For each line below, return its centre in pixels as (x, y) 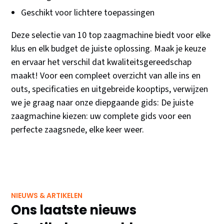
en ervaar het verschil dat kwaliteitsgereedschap (101, 62)
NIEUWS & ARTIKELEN (47, 196)
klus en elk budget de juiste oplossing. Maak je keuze (109, 49)
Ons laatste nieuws (74, 210)
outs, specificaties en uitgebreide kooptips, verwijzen (110, 89)
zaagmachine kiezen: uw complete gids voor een (101, 116)
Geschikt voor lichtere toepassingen (88, 13)
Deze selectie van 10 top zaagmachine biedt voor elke (111, 35)
